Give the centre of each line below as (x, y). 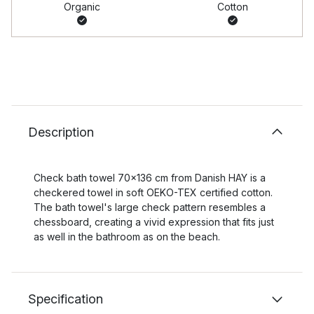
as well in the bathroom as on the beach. (127, 237)
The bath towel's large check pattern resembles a (150, 207)
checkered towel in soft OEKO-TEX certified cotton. (153, 192)
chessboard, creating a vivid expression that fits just (154, 222)
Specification (66, 299)
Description (61, 132)
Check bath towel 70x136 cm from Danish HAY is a (150, 178)
